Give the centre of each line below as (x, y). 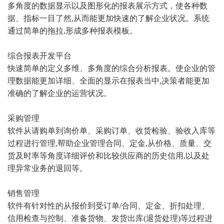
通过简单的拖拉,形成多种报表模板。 (72, 31)
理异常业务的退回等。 (47, 168)
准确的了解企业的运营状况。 (59, 93)
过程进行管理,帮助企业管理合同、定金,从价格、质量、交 (109, 143)
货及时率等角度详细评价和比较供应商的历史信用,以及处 (108, 156)
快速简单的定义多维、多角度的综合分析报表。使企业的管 (111, 68)
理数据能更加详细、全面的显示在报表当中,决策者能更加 (108, 81)
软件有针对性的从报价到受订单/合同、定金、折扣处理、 (108, 206)
